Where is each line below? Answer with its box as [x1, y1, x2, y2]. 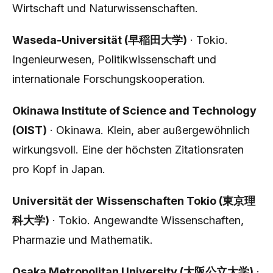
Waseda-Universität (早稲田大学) [12, 34, 187, 46]
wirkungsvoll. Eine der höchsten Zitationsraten [12, 143, 244, 156]
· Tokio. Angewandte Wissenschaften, [49, 214, 244, 227]
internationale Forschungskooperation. [12, 73, 205, 85]
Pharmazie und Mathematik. [12, 233, 153, 246]
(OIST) [12, 124, 47, 136]
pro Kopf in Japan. [12, 163, 105, 175]
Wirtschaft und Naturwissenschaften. [12, 2, 198, 15]
